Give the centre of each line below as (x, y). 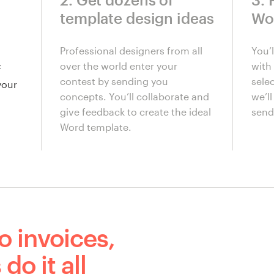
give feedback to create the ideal (135, 112)
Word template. (96, 127)
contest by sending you (114, 81)
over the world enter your (119, 66)
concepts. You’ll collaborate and (135, 97)
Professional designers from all (131, 51)
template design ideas (137, 18)
